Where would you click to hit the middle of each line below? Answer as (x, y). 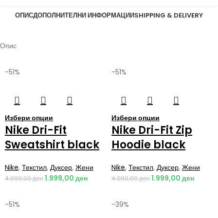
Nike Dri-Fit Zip (152, 130)
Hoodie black (148, 145)
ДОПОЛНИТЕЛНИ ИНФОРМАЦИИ (84, 16)
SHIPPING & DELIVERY (169, 16)
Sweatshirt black (52, 145)
